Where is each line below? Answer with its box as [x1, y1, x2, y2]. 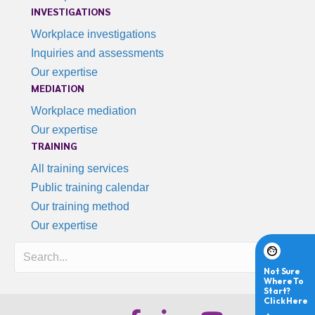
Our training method [31, 200, 129, 213]
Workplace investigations [31, 28, 156, 41]
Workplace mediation [31, 105, 136, 117]
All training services [31, 162, 129, 175]
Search [270, 251, 308, 264]
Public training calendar [31, 181, 149, 194]
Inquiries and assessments [31, 47, 164, 60]
